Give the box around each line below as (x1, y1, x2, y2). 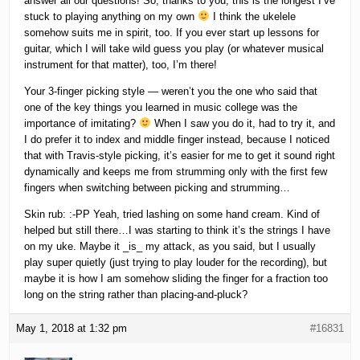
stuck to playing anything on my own (24, 10, 198, 23)
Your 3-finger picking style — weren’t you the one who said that (24, 85, 318, 98)
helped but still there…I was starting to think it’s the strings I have (24, 224, 331, 237)
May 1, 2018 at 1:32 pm (16, 322, 128, 335)
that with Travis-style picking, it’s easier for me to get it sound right (24, 149, 336, 162)
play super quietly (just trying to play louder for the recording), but (24, 256, 328, 269)
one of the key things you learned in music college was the (24, 101, 298, 114)
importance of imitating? (24, 117, 140, 130)
